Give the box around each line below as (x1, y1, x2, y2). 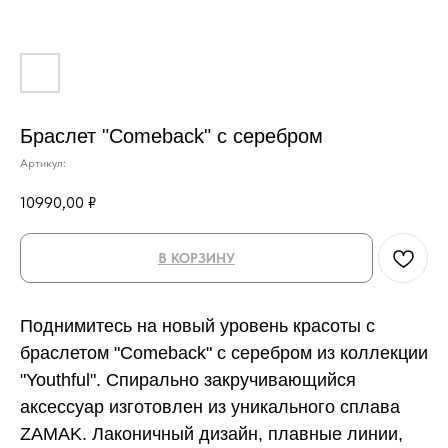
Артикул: (20, 156, 66, 170)
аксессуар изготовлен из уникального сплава (20, 396, 400, 417)
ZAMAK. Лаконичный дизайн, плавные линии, (20, 423, 403, 444)
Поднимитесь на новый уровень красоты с (20, 315, 375, 336)
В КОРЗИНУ (158, 249, 235, 266)
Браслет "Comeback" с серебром (20, 125, 323, 147)
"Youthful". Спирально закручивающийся (20, 369, 356, 390)
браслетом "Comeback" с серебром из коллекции (20, 342, 428, 363)
